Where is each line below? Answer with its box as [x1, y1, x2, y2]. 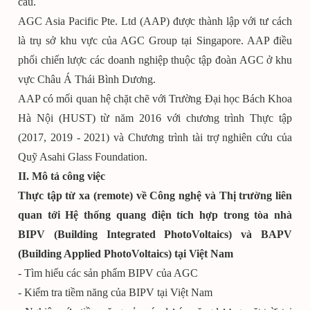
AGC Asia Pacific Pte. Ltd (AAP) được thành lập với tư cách [18, 15, 292, 27]
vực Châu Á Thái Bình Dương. [18, 73, 156, 85]
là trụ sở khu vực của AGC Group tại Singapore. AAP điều [18, 35, 292, 46]
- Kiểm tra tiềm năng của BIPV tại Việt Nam [18, 286, 212, 298]
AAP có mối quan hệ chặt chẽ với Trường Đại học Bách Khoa [18, 93, 292, 104]
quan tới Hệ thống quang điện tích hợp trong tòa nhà [18, 209, 292, 221]
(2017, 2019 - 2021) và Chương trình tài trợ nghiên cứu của [18, 131, 292, 143]
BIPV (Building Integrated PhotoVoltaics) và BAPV [18, 228, 292, 240]
